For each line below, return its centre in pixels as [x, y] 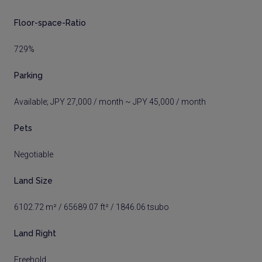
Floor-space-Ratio [50, 23]
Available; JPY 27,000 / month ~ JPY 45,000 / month [110, 102]
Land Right [35, 233]
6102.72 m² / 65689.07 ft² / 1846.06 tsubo [92, 207]
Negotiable [34, 154]
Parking [28, 75]
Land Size [33, 181]
